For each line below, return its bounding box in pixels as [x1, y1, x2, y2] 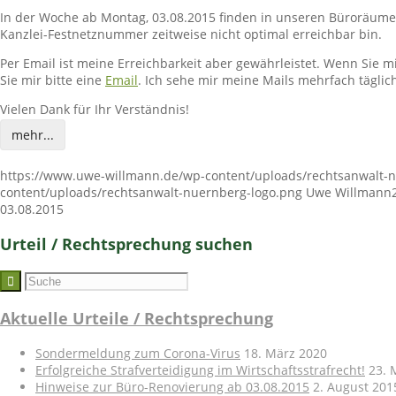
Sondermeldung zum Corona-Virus [35, 345, 240, 362]
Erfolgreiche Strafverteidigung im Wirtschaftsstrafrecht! [35, 362, 365, 379]
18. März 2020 [244, 345, 327, 362]
